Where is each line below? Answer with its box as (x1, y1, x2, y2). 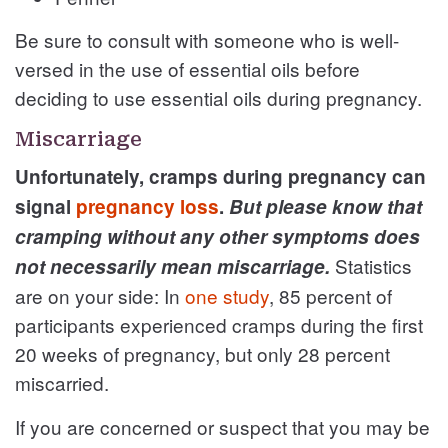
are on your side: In (15, 281, 185, 309)
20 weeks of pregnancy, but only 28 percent (15, 339, 390, 367)
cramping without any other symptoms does (15, 222, 420, 250)
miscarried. (15, 368, 109, 396)
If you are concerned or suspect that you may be (15, 412, 430, 440)
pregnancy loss (76, 192, 219, 220)
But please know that (229, 192, 422, 220)
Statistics (335, 251, 412, 279)
